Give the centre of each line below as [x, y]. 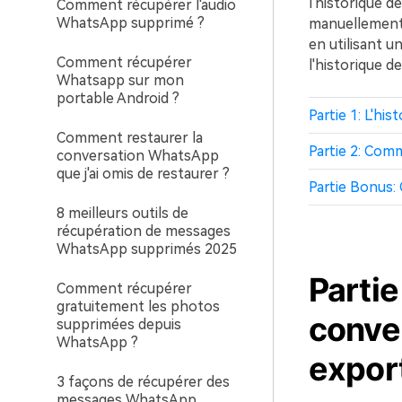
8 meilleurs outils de [122, 213]
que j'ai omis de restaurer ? [143, 174]
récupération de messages [144, 231]
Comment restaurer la [130, 138]
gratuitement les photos [138, 306]
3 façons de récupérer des [143, 382]
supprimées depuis [119, 324]
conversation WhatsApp [138, 156]
